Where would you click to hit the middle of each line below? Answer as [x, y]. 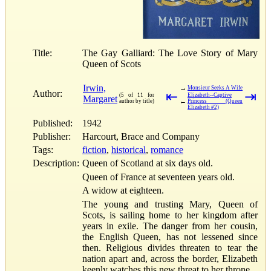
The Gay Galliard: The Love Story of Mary [170, 53]
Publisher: [52, 136]
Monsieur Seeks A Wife [215, 87]
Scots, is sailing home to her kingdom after [170, 215]
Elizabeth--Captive [210, 95]
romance [167, 149]
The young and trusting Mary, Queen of [170, 204]
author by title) [137, 101]
